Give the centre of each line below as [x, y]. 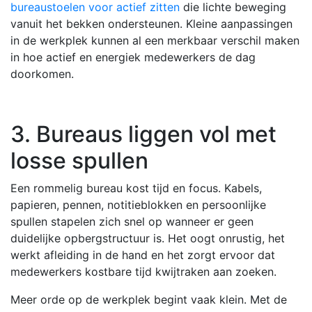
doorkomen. [42, 73]
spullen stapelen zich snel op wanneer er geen [132, 221]
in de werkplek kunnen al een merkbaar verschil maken [155, 40]
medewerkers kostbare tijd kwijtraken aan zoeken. [143, 271]
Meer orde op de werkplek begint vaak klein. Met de [149, 299]
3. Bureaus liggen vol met [143, 134]
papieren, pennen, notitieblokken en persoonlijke [138, 204]
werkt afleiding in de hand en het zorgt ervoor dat [143, 255]
